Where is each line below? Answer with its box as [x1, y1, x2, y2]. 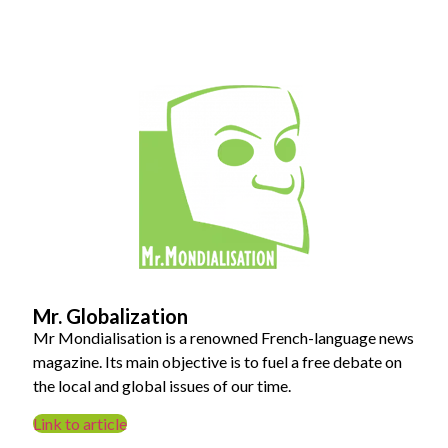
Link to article [33, 414, 128, 434]
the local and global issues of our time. [33, 375, 292, 395]
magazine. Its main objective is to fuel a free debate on [33, 351, 403, 371]
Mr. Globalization [33, 303, 189, 328]
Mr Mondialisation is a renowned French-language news [33, 327, 415, 347]
